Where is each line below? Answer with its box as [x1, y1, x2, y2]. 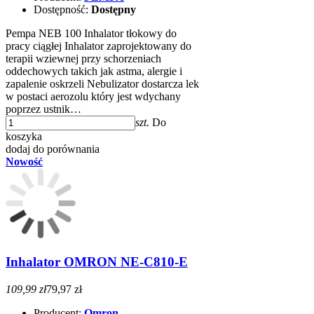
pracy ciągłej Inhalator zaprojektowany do [6, 40, 191, 53]
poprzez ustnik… [6, 103, 81, 116]
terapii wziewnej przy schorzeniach [6, 53, 161, 65]
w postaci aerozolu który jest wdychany [6, 90, 181, 103]
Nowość [6, 156, 43, 168]
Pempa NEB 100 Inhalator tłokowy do [6, 27, 177, 40]
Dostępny [91, 4, 136, 16]
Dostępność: [34, 4, 91, 16]
